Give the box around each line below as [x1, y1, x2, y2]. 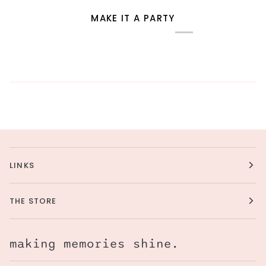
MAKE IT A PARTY [91, 11, 175, 24]
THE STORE [9, 195, 57, 207]
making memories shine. [9, 236, 179, 251]
